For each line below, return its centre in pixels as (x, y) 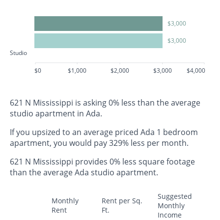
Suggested (175, 196)
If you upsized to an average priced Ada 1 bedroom (104, 132)
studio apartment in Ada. (56, 113)
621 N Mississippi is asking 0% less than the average (105, 102)
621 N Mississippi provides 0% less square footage (102, 161)
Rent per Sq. (122, 200)
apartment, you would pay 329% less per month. (99, 143)
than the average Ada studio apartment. (84, 172)
